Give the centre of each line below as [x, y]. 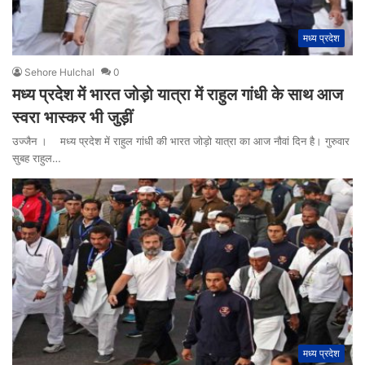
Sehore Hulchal [59, 73]
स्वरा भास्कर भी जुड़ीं [73, 118]
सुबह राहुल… [37, 158]
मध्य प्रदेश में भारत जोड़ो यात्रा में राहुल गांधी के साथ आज [178, 95]
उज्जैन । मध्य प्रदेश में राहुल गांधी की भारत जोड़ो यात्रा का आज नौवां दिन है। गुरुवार [181, 141]
